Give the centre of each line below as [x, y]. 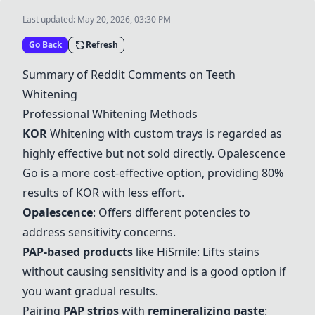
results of [49, 193]
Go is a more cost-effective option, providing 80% [153, 173]
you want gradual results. [90, 291]
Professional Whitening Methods [110, 114]
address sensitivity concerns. [99, 232]
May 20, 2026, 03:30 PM [124, 19]
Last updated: [50, 19]
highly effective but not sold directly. [120, 153]
